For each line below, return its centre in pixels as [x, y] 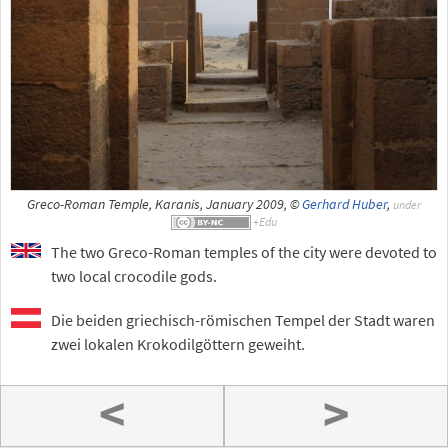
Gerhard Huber [344, 205]
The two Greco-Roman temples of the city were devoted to [244, 251]
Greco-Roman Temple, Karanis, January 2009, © [164, 205]
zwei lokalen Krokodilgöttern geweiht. [178, 343]
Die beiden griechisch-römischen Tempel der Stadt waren [243, 319]
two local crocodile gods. [134, 275]
